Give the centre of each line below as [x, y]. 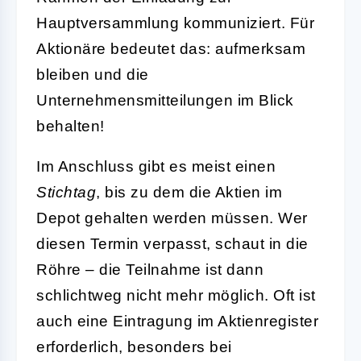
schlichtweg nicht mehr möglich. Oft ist [176, 295]
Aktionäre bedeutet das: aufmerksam [171, 48]
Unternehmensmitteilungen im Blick [165, 100]
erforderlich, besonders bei [134, 346]
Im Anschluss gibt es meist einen [156, 166]
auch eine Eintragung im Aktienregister [177, 321]
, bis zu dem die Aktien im [189, 192]
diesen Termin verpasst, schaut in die [172, 243]
